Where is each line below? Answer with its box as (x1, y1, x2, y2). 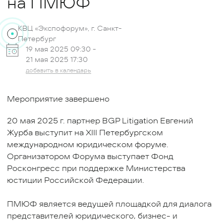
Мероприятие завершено (7, 93, 110, 105)
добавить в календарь (26, 66, 91, 74)
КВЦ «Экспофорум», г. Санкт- (18, 23, 122, 33)
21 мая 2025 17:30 (26, 55, 88, 64)
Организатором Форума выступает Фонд (7, 151, 173, 162)
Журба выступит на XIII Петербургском (7, 127, 163, 138)
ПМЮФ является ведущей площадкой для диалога (7, 198, 212, 210)
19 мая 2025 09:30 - (26, 44, 96, 54)
